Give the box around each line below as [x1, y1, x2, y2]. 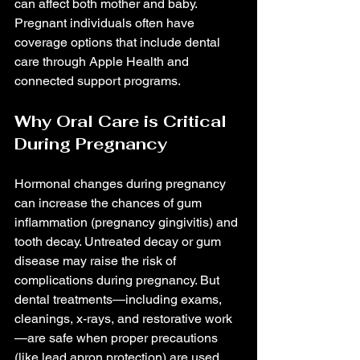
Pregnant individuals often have [14, 15, 198, 31]
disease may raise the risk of [14, 253, 179, 268]
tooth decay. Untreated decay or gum [14, 234, 224, 249]
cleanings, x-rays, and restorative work [14, 311, 232, 326]
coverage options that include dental [14, 35, 223, 50]
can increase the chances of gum [14, 195, 205, 211]
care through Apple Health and [14, 54, 192, 69]
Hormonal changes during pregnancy [14, 176, 229, 191]
